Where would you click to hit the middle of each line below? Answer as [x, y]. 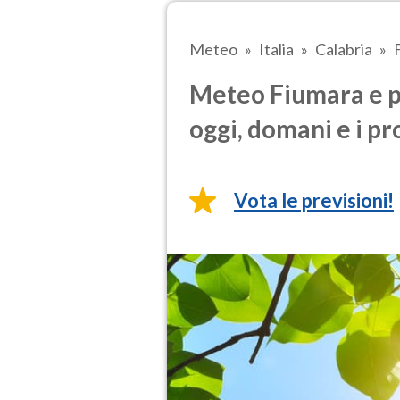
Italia [276, 49]
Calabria [344, 49]
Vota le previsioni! [314, 201]
